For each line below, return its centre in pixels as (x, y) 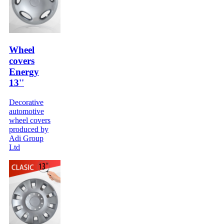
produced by (29, 129)
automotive (26, 111)
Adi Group (26, 138)
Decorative (26, 102)
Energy (24, 71)
